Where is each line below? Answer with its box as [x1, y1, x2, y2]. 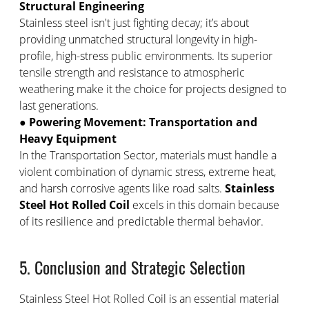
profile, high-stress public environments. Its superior [19, 48, 272, 63]
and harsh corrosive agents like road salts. [19, 181, 225, 196]
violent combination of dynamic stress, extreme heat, [19, 164, 276, 179]
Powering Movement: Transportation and [28, 114, 257, 130]
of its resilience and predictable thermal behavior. [19, 214, 263, 229]
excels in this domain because [129, 197, 279, 212]
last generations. [19, 98, 99, 113]
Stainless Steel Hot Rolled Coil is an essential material [19, 291, 279, 306]
